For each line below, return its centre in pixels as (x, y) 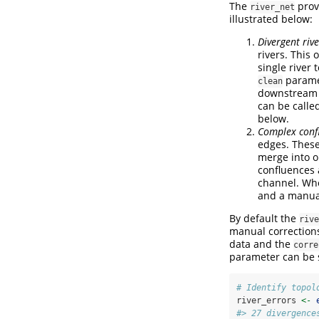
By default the (264, 219)
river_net (272, 7)
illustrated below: (271, 19)
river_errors (269, 301)
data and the (261, 244)
